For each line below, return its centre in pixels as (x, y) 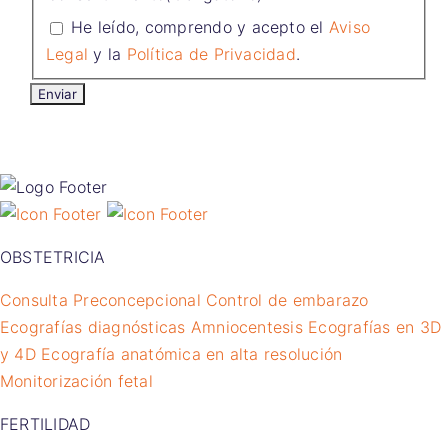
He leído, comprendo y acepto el (200, 26)
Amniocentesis (246, 327)
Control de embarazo (287, 300)
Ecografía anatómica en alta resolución (192, 354)
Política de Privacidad (211, 53)
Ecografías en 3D (374, 327)
